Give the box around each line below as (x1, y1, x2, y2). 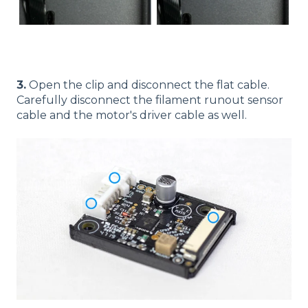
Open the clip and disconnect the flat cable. (26, 78, 269, 91)
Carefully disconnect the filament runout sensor (16, 93, 283, 107)
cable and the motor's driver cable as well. (16, 108, 247, 122)
